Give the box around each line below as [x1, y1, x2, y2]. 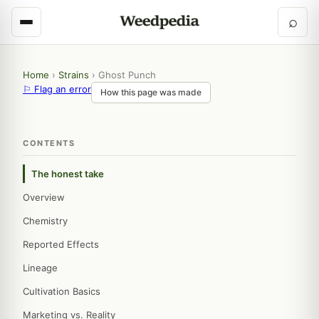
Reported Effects [23, 239, 99, 250]
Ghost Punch [98, 69, 156, 80]
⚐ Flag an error [23, 83, 91, 95]
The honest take [31, 168, 104, 179]
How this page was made [100, 87, 202, 98]
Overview [23, 192, 65, 203]
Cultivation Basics [23, 286, 100, 297]
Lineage [23, 262, 58, 273]
